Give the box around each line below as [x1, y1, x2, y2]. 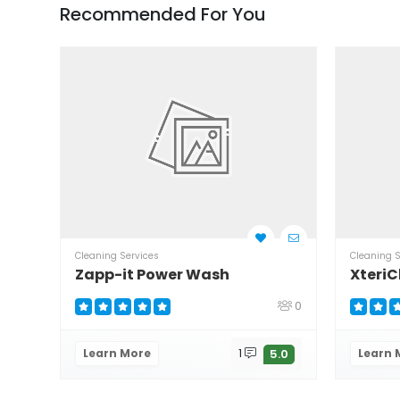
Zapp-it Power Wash [75, 264, 229, 286]
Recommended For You [60, 2, 266, 27]
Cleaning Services [75, 249, 159, 263]
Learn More [83, 346, 151, 362]
